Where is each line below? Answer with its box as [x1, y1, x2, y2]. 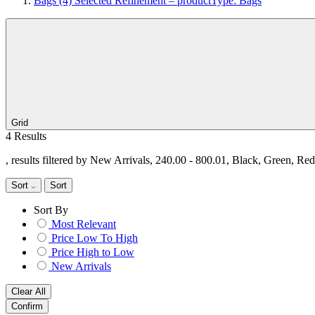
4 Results [6, 130, 46, 142]
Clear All [11, 286, 46, 297]
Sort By [34, 204, 68, 216]
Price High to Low [51, 246, 134, 258]
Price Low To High [51, 232, 138, 244]
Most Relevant [51, 218, 116, 230]
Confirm [11, 301, 43, 311]
